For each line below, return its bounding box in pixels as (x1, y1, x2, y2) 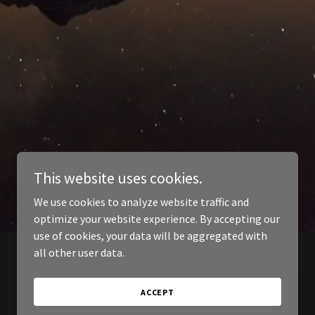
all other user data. (34, 245, 124, 259)
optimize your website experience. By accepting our (34, 212, 280, 226)
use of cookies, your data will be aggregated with (34, 229, 267, 243)
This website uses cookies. (34, 168, 202, 188)
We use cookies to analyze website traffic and (34, 195, 249, 209)
